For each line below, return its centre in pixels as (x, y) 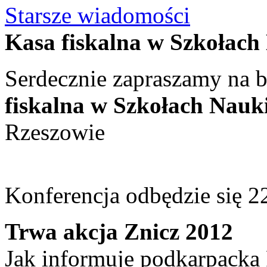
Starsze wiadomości (97, 15)
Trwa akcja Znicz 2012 (119, 231)
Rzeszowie (58, 132)
